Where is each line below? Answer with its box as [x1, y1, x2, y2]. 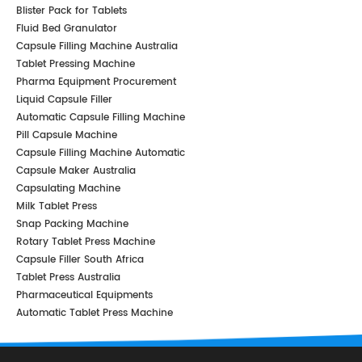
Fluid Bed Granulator [16, 21, 117, 37]
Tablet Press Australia [16, 270, 120, 286]
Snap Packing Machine [16, 217, 128, 233]
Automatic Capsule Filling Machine [16, 110, 185, 126]
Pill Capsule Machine [16, 128, 117, 144]
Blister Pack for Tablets [16, 3, 127, 19]
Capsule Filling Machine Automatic [16, 145, 185, 162]
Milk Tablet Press [16, 199, 97, 215]
